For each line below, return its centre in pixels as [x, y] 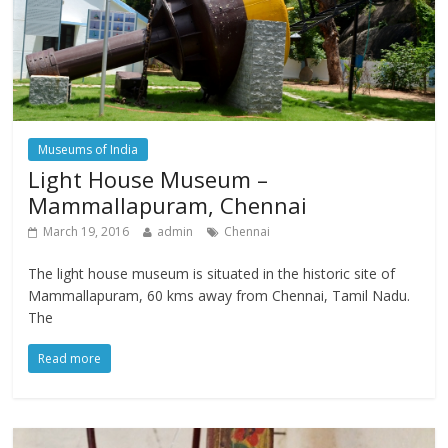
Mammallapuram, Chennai [168, 205]
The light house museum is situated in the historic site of [212, 274]
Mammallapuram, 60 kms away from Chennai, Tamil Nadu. [219, 296]
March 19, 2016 [86, 232]
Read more [70, 359]
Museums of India [88, 150]
